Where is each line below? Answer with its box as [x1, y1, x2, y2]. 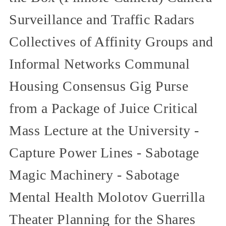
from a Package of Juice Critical [9, 100, 198, 116]
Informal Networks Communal [9, 55, 190, 72]
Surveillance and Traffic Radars [9, 11, 195, 27]
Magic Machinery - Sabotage [9, 166, 180, 183]
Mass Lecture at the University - [9, 122, 199, 138]
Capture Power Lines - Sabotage [9, 144, 199, 160]
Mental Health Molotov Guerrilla [9, 189, 205, 205]
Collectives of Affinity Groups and [9, 33, 214, 49]
